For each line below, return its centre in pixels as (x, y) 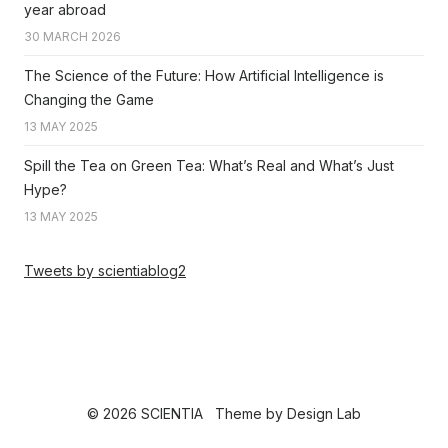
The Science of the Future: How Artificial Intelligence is (204, 76)
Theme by (251, 414)
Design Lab (324, 414)
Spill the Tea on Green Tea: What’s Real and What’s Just (209, 166)
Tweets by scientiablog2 (105, 271)
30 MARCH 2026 (72, 37)
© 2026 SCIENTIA (145, 414)
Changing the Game (89, 100)
